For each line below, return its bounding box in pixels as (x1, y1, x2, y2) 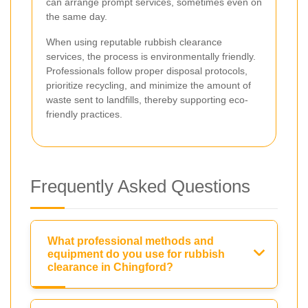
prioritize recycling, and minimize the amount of (46, 79, 251, 91)
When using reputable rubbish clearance (46, 36, 222, 47)
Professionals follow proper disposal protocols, (46, 65, 247, 76)
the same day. (46, 10, 107, 22)
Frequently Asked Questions (30, 175, 250, 197)
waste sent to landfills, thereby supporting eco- (46, 93, 248, 105)
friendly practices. (46, 108, 122, 120)
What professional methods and (47, 234, 214, 247)
